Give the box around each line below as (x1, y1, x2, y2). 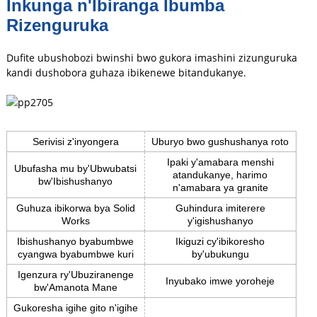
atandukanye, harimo (173, 168, 268, 180)
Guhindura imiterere (175, 202, 265, 214)
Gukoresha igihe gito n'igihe (13, 301, 138, 313)
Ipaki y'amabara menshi (166, 156, 274, 168)
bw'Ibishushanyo (38, 175, 113, 187)
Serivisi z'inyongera (32, 135, 119, 147)
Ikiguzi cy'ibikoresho (175, 235, 265, 247)
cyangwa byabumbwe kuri (17, 248, 134, 260)
